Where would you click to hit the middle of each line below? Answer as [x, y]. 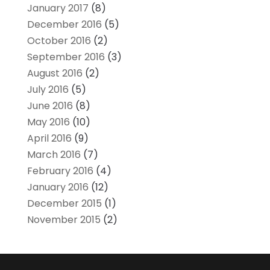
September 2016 [66, 57]
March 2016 [54, 154]
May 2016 [48, 122]
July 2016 [48, 89]
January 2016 [58, 187]
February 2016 [60, 171]
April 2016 [49, 138]
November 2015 [64, 219]
